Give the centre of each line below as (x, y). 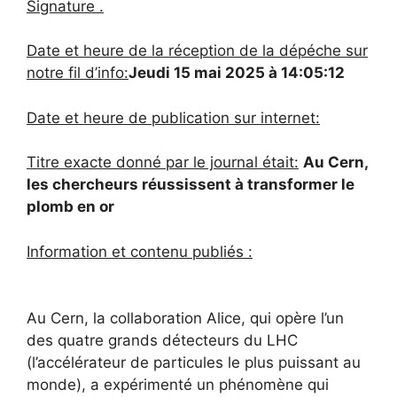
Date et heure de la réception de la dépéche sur (197, 51)
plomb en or (70, 207)
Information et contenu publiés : (140, 251)
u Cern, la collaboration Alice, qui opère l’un (191, 319)
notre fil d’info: (78, 73)
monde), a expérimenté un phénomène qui (178, 385)
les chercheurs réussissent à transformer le (191, 185)
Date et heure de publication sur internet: (173, 117)
